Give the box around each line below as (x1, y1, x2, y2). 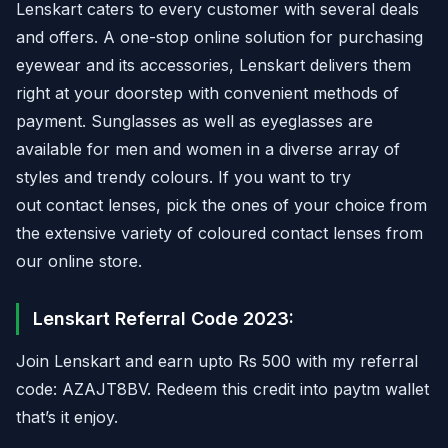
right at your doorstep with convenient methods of (16, 82, 399, 103)
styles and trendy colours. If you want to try (16, 166, 351, 187)
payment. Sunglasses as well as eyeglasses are (16, 110, 373, 131)
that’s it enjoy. (16, 406, 118, 427)
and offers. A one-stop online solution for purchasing (16, 26, 423, 47)
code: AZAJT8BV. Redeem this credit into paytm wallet (16, 378, 429, 399)
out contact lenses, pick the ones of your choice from (16, 194, 427, 215)
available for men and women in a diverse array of (16, 138, 400, 159)
